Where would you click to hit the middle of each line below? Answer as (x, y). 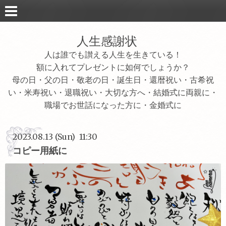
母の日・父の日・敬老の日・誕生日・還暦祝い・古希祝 (113, 80)
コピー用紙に (40, 151)
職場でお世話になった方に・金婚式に (113, 105)
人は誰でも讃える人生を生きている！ (113, 54)
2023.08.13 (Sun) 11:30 (55, 137)
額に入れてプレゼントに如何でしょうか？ (113, 67)
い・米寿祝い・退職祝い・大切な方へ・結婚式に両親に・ (113, 92)
